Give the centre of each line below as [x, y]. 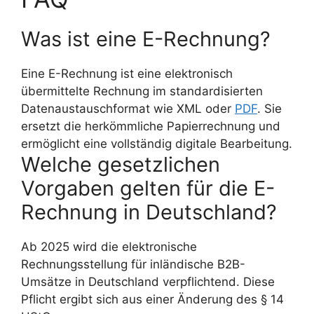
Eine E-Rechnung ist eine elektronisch [127, 74]
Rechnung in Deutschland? [149, 212]
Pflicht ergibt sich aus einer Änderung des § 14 [152, 300]
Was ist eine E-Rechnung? [146, 39]
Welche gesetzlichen [121, 165]
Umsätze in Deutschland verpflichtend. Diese [148, 282]
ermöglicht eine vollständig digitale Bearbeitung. [157, 144]
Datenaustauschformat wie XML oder [128, 109]
